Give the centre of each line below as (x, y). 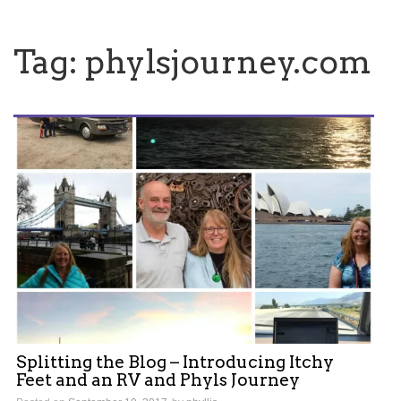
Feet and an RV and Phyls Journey (158, 380)
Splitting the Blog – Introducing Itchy (175, 362)
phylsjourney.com (228, 62)
